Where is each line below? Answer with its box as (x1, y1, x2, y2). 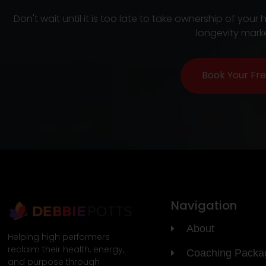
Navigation (170, 197, 237, 214)
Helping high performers (8, 230, 110, 243)
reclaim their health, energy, (8, 243, 124, 255)
